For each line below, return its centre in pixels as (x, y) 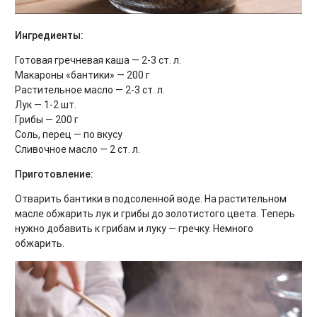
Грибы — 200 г (47, 119)
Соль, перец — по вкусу (69, 134)
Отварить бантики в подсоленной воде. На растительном (151, 198)
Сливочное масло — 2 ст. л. (77, 149)
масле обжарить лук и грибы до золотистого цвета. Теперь (155, 213)
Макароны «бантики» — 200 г (82, 75)
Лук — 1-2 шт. (46, 104)
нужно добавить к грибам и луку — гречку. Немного (134, 228)
